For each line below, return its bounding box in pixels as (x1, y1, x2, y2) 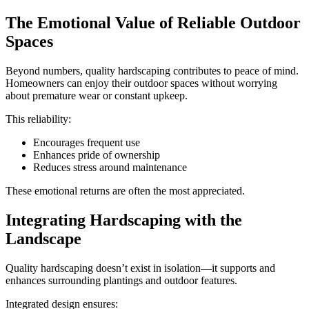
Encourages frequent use (33, 136, 140, 148)
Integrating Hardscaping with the (6, 210, 242, 229)
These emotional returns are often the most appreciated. (6, 184, 245, 197)
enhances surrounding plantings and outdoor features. (6, 274, 237, 286)
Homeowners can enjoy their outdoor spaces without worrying (6, 77, 277, 89)
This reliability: (6, 112, 71, 125)
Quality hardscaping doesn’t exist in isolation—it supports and (6, 261, 275, 274)
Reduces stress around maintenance (33, 161, 187, 173)
